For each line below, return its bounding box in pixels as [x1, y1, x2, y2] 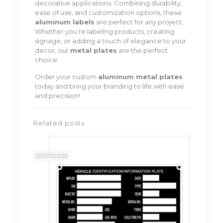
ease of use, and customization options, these [34, 8, 182, 17]
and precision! [34, 92, 80, 100]
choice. [34, 56, 59, 64]
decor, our [34, 46, 70, 55]
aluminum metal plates [98, 73, 183, 81]
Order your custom [34, 73, 98, 81]
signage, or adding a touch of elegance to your [34, 37, 186, 45]
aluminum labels [34, 18, 95, 26]
